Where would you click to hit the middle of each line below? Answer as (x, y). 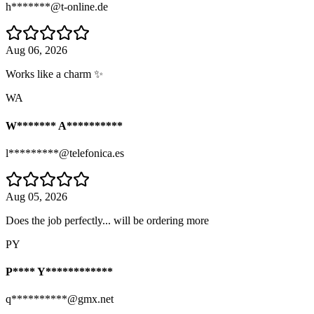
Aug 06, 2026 (36, 50)
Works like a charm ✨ (54, 74)
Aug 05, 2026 (36, 196)
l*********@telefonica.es (65, 153)
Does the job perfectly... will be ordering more (107, 220)
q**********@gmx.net (60, 299)
